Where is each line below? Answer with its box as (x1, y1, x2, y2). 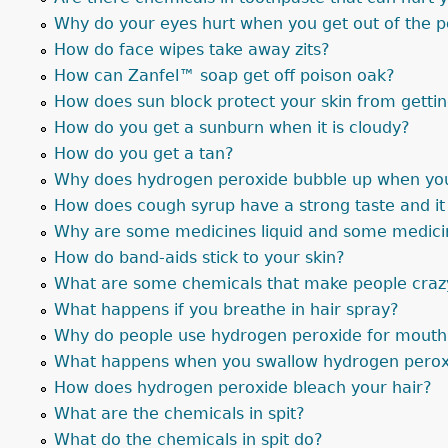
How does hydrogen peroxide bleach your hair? (54, 378, 432, 397)
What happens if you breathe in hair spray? (54, 300, 399, 319)
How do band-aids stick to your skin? (54, 248, 345, 267)
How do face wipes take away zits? (54, 40, 330, 59)
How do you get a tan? (54, 144, 234, 163)
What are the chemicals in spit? (54, 404, 305, 423)
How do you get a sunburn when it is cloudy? (54, 118, 410, 137)
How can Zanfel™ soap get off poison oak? (54, 66, 395, 85)
